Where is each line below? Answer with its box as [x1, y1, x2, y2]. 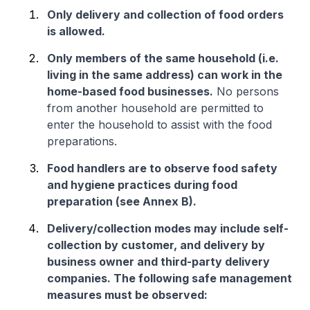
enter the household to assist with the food [47, 118, 272, 131]
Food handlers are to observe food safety [47, 161, 277, 175]
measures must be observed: [47, 288, 208, 302]
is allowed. [47, 24, 105, 38]
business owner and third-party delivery [47, 255, 270, 268]
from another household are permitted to [47, 101, 264, 115]
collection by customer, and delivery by [47, 238, 265, 252]
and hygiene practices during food [47, 178, 237, 192]
